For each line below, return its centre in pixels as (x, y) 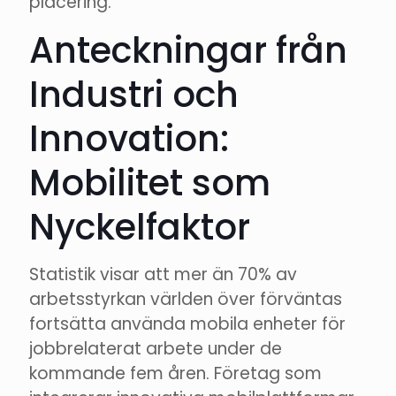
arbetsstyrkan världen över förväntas (186, 300)
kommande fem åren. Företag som (175, 374)
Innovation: (129, 139)
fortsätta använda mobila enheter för (187, 324)
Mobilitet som (150, 183)
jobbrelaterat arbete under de (156, 349)
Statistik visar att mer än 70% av (163, 275)
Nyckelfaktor (140, 228)
